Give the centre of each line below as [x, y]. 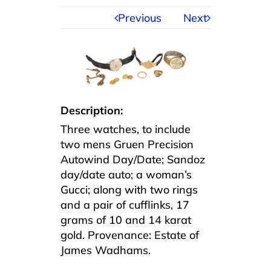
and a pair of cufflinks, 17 [125, 205]
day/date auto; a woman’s [126, 175]
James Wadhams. [106, 250]
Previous [140, 18]
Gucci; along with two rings [129, 190]
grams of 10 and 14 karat [126, 220]
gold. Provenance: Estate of [130, 235]
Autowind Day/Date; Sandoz [133, 160]
